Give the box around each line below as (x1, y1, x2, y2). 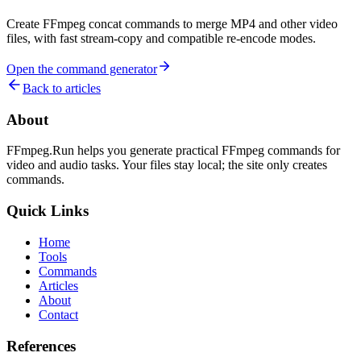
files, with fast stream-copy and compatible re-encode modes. (6, 31, 316, 45)
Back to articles (23, 81, 101, 95)
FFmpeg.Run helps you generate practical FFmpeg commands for (6, 143, 340, 158)
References (6, 337, 76, 355)
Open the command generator (6, 61, 157, 76)
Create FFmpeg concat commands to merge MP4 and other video (6, 16, 338, 31)
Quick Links (6, 202, 89, 220)
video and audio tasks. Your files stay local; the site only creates (6, 158, 327, 172)
